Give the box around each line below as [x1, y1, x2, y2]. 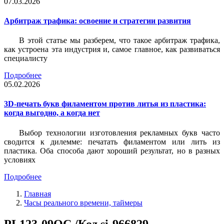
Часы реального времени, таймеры [24, 198, 142, 207]
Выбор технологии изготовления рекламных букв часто [19, 128, 220, 137]
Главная [24, 189, 51, 198]
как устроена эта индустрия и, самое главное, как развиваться [4, 45, 220, 54]
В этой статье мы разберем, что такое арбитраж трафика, [19, 36, 220, 45]
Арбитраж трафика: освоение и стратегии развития [4, 16, 191, 25]
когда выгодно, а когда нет [4, 108, 100, 117]
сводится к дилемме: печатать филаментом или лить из [4, 137, 220, 146]
